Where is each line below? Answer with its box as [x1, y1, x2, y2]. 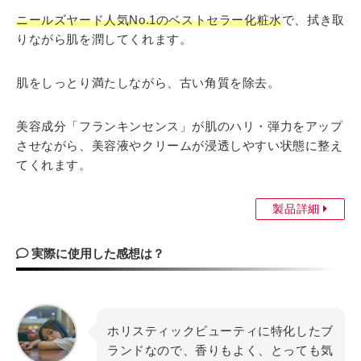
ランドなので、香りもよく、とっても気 [107, 342, 334, 357]
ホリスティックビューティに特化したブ [107, 323, 334, 338]
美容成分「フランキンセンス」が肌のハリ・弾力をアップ [16, 118, 343, 133]
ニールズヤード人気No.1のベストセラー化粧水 [16, 12, 282, 27]
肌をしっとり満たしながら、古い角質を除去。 [16, 75, 280, 89]
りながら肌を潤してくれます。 [16, 31, 193, 46]
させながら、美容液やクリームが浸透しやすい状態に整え [16, 138, 343, 152]
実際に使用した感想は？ [28, 246, 164, 260]
